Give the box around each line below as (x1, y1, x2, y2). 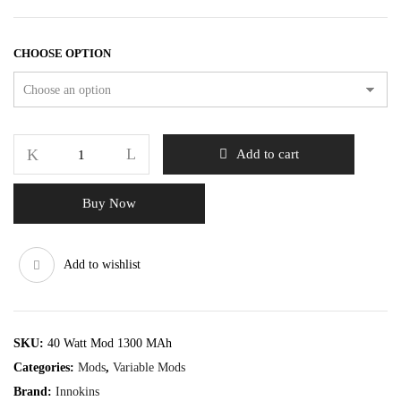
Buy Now (82, 196, 136, 210)
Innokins (55, 385, 99, 398)
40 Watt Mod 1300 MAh (47, 337, 172, 350)
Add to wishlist (64, 258, 141, 271)
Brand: (13, 385, 55, 398)
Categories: (13, 361, 78, 374)
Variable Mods (113, 361, 185, 374)
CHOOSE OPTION (13, 47, 111, 60)
